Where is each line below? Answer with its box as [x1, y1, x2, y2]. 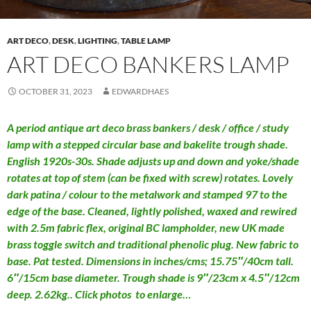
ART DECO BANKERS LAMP [7, 49, 289, 78]
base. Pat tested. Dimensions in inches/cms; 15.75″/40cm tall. [7, 253, 294, 267]
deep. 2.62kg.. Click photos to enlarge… [7, 287, 191, 301]
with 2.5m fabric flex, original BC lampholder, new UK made [7, 220, 285, 234]
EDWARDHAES [112, 85, 169, 96]
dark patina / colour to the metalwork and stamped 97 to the [7, 187, 287, 201]
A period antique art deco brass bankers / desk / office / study [7, 120, 289, 134]
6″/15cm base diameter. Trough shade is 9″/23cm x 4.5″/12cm [7, 270, 300, 284]
